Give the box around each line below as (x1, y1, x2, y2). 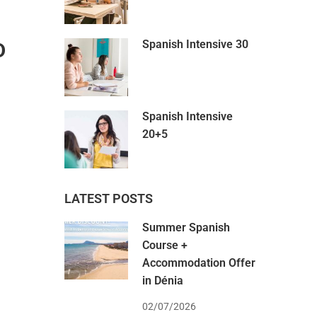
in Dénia (142, 273, 183, 287)
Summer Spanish (142, 220, 230, 234)
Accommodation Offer (142, 255, 255, 270)
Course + (142, 238, 188, 252)
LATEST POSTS (64, 190, 153, 206)
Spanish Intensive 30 (142, 37, 248, 51)
